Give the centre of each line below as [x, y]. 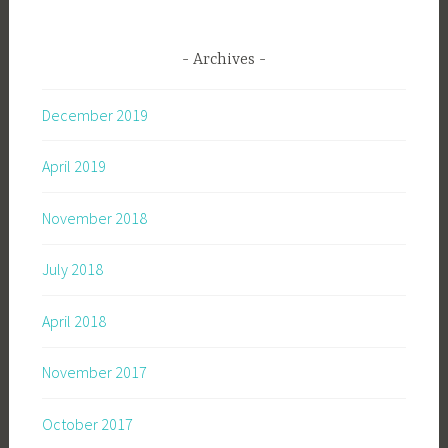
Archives [224, 60]
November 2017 [94, 372]
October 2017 [87, 424]
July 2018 [72, 269]
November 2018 [94, 217]
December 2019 [94, 114]
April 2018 [73, 320]
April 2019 [73, 166]
